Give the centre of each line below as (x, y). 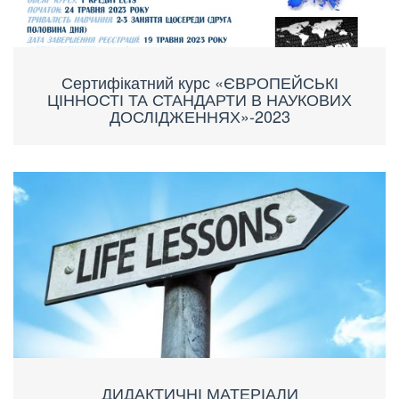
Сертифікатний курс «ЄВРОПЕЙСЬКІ (199, 81)
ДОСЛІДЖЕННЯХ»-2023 (199, 115)
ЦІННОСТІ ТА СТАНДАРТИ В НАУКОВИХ (199, 98)
